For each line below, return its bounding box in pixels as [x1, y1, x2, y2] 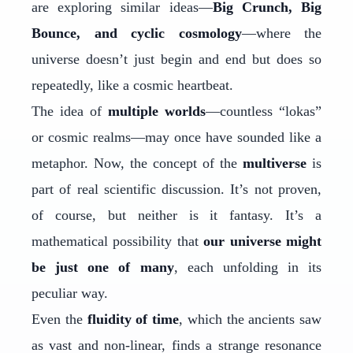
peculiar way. [32, 285, 108, 301]
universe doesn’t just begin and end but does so [32, 51, 321, 67]
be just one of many [32, 259, 174, 275]
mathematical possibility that [32, 233, 204, 249]
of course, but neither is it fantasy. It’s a [32, 207, 321, 223]
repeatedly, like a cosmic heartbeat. [32, 77, 233, 93]
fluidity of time [87, 311, 179, 327]
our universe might [203, 233, 322, 249]
